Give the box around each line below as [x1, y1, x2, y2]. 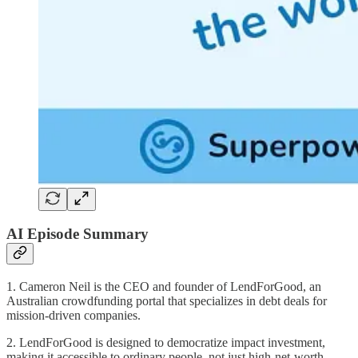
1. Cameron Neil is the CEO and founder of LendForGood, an [6, 279, 321, 293]
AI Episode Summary [6, 225, 149, 243]
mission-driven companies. [6, 308, 141, 322]
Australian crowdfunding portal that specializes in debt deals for [6, 293, 327, 308]
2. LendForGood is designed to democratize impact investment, [6, 335, 325, 349]
